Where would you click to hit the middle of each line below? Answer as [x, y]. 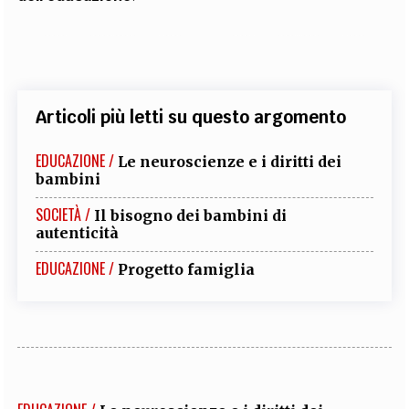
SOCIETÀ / [63, 215]
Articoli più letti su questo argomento [191, 117]
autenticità [78, 233]
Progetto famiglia [187, 269]
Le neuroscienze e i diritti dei [230, 162]
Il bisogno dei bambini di [191, 215]
